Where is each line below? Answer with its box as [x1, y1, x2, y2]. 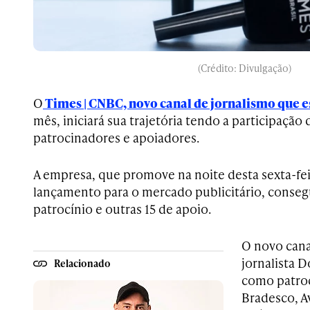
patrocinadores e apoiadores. [33, 129, 199, 147]
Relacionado [54, 256, 111, 270]
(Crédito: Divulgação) [197, 62, 291, 75]
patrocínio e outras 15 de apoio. [33, 200, 211, 218]
